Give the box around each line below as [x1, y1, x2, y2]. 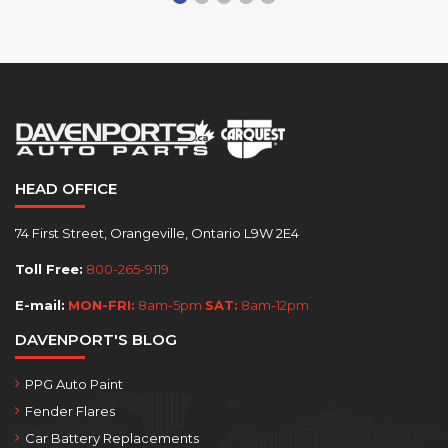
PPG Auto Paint [25, 375, 123, 392]
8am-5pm [135, 296, 205, 313]
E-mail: [15, 296, 65, 313]
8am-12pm [238, 296, 309, 313]
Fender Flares [25, 402, 115, 419]
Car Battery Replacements [25, 429, 199, 446]
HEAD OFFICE [15, 178, 117, 198]
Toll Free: [15, 260, 83, 277]
